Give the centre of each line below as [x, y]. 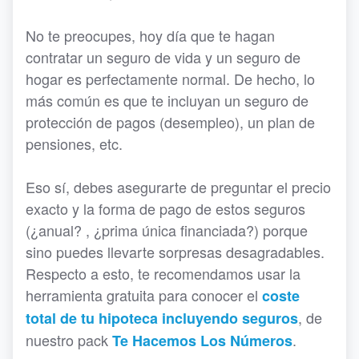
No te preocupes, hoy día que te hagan [150, 36]
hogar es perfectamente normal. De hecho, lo [170, 79]
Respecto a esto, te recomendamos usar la [163, 274]
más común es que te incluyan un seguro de [167, 101]
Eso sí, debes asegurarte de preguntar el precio [178, 187]
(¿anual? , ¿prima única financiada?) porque [167, 230]
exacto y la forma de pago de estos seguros [165, 209]
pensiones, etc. [74, 144]
